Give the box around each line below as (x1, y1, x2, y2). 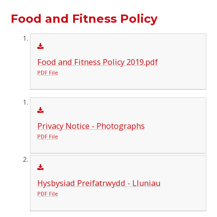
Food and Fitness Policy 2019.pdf (37, 56, 158, 67)
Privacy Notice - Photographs (37, 120, 145, 131)
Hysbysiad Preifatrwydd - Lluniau (37, 178, 160, 189)
